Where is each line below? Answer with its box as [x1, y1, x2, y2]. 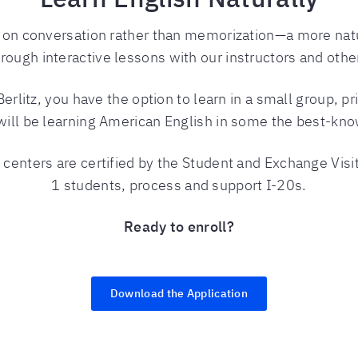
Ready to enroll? [124, 217, 234, 236]
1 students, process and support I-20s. [51, 176, 307, 194]
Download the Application [109, 286, 249, 300]
